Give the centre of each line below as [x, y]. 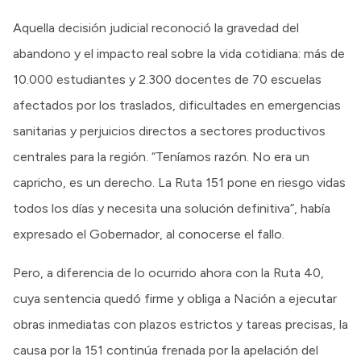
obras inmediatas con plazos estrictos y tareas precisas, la [180, 324]
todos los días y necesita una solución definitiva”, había [172, 208]
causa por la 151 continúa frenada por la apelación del [166, 350]
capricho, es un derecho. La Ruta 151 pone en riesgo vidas [179, 182]
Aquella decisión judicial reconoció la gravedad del [156, 27]
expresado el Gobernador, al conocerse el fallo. [149, 234]
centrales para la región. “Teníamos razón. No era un [161, 156]
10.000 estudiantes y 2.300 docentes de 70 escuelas [167, 79]
